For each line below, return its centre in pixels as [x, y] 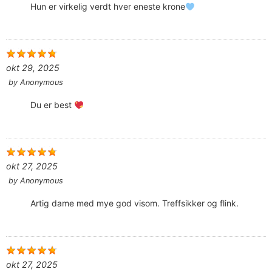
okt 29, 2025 [33, 68]
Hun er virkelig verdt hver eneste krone [108, 7]
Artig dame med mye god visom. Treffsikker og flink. [134, 203]
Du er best [52, 105]
